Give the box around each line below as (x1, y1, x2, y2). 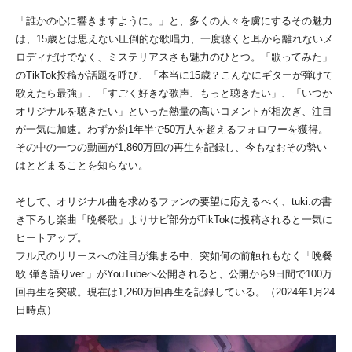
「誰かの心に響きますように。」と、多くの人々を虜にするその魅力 (16, 15, 332, 27)
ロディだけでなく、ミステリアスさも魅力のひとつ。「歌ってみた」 (16, 51, 332, 64)
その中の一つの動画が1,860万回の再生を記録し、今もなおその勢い (16, 141, 327, 154)
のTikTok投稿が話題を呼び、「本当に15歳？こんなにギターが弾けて (16, 69, 333, 82)
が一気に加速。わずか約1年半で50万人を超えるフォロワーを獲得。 (16, 123, 328, 136)
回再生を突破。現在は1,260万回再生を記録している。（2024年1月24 (16, 286, 335, 299)
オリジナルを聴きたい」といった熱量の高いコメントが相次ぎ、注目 (16, 105, 332, 118)
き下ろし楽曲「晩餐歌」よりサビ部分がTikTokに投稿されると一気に (16, 214, 332, 226)
